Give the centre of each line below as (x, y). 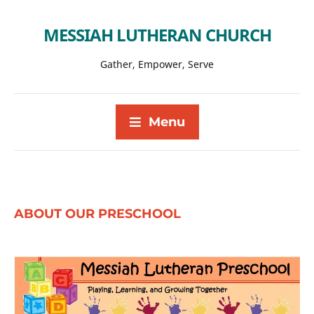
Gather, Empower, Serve (157, 64)
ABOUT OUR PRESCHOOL (97, 214)
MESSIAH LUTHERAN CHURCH (157, 35)
